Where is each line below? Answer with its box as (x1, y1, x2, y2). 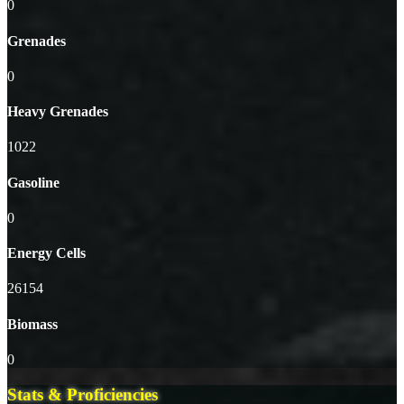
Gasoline (7, 174, 60, 190)
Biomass (7, 316, 58, 332)
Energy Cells (7, 245, 86, 262)
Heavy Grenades (7, 104, 108, 120)
